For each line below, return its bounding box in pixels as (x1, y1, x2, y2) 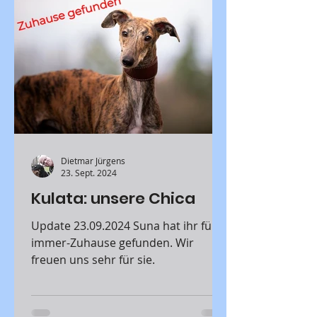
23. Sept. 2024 (61, 167, 117, 178)
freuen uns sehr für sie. (31, 252, 155, 267)
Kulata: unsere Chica (31, 188, 195, 209)
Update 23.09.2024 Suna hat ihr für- (31, 218, 133, 234)
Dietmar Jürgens (61, 154, 125, 166)
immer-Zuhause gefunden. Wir (31, 235, 194, 250)
